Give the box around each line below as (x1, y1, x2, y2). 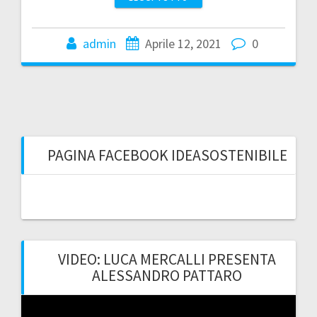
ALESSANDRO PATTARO (92, 265, 242, 285)
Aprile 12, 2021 (144, 35, 221, 52)
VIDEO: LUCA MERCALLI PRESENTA (58, 249, 276, 269)
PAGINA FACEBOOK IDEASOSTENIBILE (47, 145, 287, 165)
